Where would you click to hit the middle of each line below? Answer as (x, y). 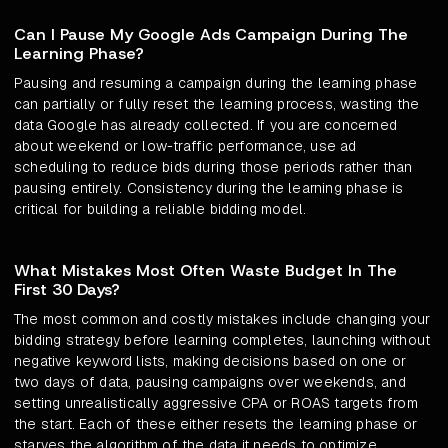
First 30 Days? (67, 290)
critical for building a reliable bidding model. (160, 209)
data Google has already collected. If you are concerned (206, 125)
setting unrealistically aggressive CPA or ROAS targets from (216, 403)
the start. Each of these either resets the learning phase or (216, 424)
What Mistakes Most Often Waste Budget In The (205, 271)
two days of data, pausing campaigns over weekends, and (210, 382)
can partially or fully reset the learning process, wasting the (217, 104)
